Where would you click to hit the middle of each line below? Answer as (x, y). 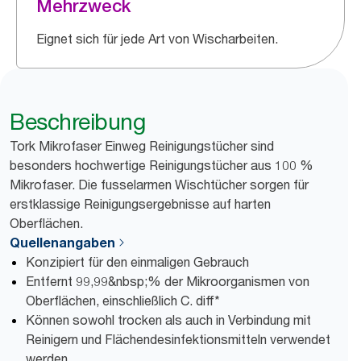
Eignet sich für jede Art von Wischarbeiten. (157, 39)
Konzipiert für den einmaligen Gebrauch (137, 262)
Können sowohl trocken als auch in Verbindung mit (168, 320)
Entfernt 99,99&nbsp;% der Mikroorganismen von (168, 281)
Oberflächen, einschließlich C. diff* (123, 301)
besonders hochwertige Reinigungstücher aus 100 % (162, 165)
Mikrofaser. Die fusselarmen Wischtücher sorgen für (159, 185)
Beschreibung (77, 122)
